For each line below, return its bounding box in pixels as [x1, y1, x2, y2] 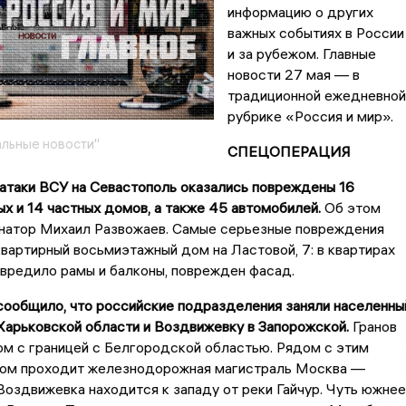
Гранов [348, 317, 397, 336]
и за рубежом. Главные [227, 44, 376, 63]
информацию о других [227, 3, 373, 22]
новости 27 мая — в [227, 65, 360, 84]
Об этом [320, 198, 381, 217]
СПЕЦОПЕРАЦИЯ [227, 142, 351, 161]
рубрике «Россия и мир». [227, 107, 393, 126]
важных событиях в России [227, 24, 404, 43]
